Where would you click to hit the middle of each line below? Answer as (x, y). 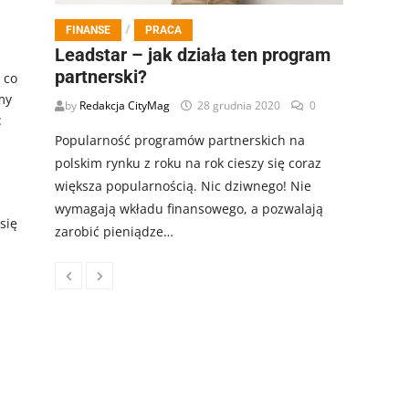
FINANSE (88, 31)
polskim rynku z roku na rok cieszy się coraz (188, 163)
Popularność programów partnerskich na (180, 141)
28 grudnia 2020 (239, 106)
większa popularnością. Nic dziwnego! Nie (183, 186)
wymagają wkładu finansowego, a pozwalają (189, 209)
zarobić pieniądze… (114, 232)
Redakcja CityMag (125, 106)
